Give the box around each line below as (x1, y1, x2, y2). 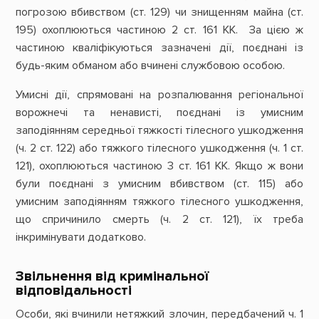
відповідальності (15, 282, 132, 300)
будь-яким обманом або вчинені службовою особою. (15, 58, 285, 73)
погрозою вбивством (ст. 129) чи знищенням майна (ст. (15, 4, 304, 19)
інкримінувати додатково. (15, 229, 146, 244)
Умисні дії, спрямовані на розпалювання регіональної (15, 87, 304, 102)
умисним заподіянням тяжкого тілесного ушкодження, (15, 194, 304, 209)
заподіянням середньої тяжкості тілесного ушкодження (15, 122, 304, 137)
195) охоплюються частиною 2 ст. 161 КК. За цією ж (15, 22, 304, 37)
